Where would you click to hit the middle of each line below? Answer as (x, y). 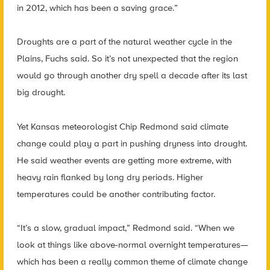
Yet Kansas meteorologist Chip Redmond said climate (122, 126)
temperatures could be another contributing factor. (116, 194)
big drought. (41, 93)
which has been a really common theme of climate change (132, 262)
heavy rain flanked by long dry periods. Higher (110, 177)
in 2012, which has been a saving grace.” (97, 8)
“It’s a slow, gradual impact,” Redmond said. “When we (125, 228)
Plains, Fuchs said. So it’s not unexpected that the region (127, 59)
